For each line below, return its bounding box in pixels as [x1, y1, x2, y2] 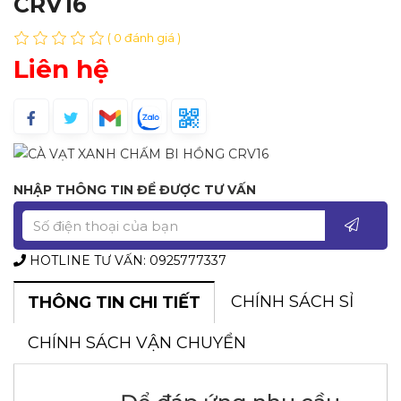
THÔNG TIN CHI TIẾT [28, 293, 200, 313]
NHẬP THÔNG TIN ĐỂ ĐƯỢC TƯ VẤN [13, 182, 256, 199]
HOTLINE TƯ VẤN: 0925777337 [26, 252, 226, 269]
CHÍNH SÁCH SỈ [231, 292, 354, 312]
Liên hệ [13, 53, 109, 84]
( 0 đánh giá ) [107, 30, 181, 45]
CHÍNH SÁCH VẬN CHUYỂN [28, 333, 246, 354]
